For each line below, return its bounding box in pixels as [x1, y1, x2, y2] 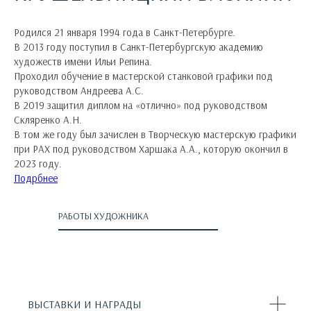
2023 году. [14, 156, 62, 170]
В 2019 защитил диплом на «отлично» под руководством [14, 98, 267, 112]
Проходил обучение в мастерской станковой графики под [14, 69, 273, 83]
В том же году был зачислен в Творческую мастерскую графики [14, 127, 296, 141]
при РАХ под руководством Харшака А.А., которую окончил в [14, 142, 288, 155]
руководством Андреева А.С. [14, 83, 144, 97]
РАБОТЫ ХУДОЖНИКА [58, 210, 149, 223]
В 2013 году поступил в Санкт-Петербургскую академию [14, 40, 263, 53]
